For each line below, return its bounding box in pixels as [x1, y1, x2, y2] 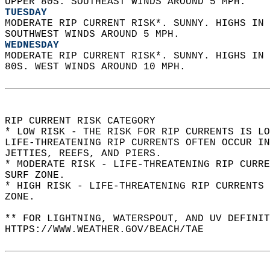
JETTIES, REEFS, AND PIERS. [5, 148, 174, 159]
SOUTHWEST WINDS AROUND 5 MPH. [5, 29, 186, 40]
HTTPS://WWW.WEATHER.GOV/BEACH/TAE [5, 224, 216, 235]
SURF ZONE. [5, 170, 77, 181]
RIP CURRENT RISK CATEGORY [5, 116, 168, 127]
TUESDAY [5, 7, 47, 18]
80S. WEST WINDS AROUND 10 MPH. [5, 61, 198, 72]
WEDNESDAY [5, 40, 59, 51]
